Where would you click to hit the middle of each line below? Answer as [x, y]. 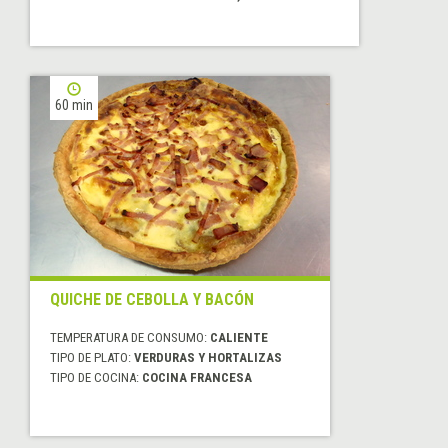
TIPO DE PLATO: [92, 358]
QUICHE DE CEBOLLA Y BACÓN [152, 300]
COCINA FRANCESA [197, 378]
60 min [74, 105]
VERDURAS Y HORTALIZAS [208, 358]
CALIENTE [239, 338]
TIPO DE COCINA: [96, 378]
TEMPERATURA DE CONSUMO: [130, 338]
